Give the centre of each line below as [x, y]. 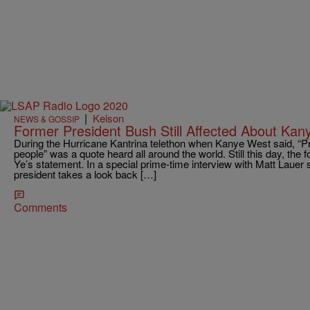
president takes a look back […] [85, 174]
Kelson [108, 118]
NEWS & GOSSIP [47, 119]
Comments [40, 208]
